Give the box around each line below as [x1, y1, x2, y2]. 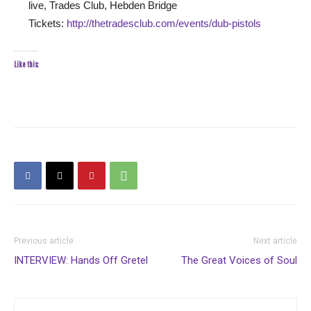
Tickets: [28, 17, 67, 29]
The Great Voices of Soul [181, 254, 297, 267]
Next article [253, 236, 297, 246]
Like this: [14, 60, 38, 69]
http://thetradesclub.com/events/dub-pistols [67, 17, 261, 29]
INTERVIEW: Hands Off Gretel [14, 254, 148, 267]
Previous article [14, 236, 74, 246]
